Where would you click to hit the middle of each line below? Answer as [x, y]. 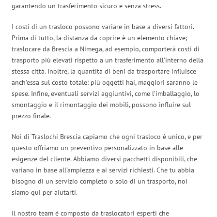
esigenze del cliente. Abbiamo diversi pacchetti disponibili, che [104, 159]
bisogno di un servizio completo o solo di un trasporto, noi [100, 181]
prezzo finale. [31, 116]
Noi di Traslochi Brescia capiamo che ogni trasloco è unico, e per [107, 136]
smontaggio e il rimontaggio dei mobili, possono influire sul [101, 104]
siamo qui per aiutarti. [45, 192]
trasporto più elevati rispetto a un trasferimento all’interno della [108, 60]
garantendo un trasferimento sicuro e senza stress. [86, 6]
